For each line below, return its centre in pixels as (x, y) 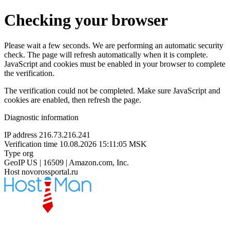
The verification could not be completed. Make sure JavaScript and (112, 90)
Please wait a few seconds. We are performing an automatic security (114, 45)
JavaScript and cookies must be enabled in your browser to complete (115, 64)
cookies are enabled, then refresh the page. (73, 100)
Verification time (31, 144)
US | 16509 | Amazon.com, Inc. (78, 162)
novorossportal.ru (50, 171)
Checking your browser (86, 20)
